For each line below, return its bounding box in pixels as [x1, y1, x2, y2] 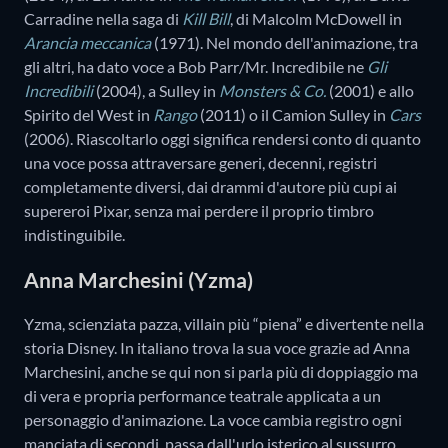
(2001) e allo [326, 81, 414, 101]
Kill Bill [182, 9, 230, 29]
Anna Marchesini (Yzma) [24, 266, 253, 292]
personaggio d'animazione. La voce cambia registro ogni [24, 410, 402, 430]
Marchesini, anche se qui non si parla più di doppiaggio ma [24, 362, 418, 382]
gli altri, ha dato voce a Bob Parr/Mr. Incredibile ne [24, 57, 367, 77]
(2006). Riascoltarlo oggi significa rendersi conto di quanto [24, 129, 421, 149]
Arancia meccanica [24, 33, 151, 53]
